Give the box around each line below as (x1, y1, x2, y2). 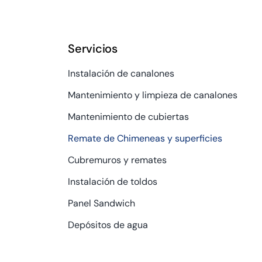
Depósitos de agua (68, 219, 149, 232)
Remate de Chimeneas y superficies (68, 132, 223, 145)
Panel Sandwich (68, 197, 136, 210)
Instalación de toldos (68, 175, 158, 188)
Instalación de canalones (68, 67, 175, 80)
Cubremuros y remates (68, 154, 167, 167)
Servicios (68, 41, 118, 57)
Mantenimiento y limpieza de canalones (68, 89, 238, 102)
